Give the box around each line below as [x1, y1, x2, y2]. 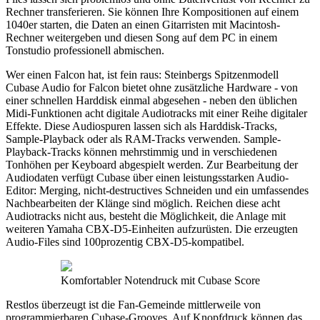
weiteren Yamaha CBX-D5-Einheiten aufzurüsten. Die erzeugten [6, 222, 298, 235]
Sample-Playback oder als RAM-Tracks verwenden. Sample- [6, 132, 281, 145]
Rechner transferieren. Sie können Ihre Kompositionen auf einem [6, 5, 299, 18]
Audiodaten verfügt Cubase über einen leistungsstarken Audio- [6, 171, 289, 184]
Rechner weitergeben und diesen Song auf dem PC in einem [6, 31, 277, 44]
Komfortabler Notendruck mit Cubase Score [60, 274, 260, 286]
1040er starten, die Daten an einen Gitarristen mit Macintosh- [6, 18, 280, 31]
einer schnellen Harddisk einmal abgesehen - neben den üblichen [6, 94, 297, 106]
